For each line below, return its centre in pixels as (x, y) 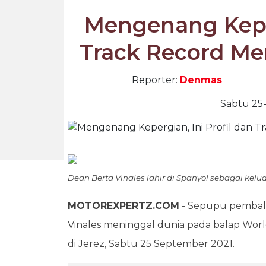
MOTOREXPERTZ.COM (123, 206)
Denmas (201, 80)
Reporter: (156, 80)
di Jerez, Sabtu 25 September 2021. (151, 244)
